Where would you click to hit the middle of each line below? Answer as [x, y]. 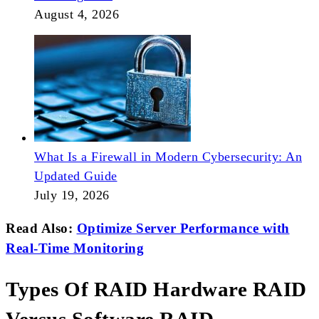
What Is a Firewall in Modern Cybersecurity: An [168, 156]
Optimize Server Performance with [183, 228]
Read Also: [41, 228]
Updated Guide [76, 176]
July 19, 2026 [72, 195]
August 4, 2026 [77, 14]
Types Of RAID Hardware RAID [156, 290]
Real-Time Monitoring [75, 248]
